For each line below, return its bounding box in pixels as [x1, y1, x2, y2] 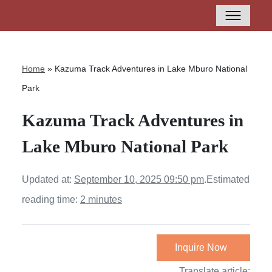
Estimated [206, 174, 250, 185]
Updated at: [22, 174, 74, 185]
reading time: [22, 194, 80, 205]
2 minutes [80, 194, 122, 205]
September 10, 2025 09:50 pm [74, 174, 204, 185]
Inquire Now [175, 242, 227, 253]
